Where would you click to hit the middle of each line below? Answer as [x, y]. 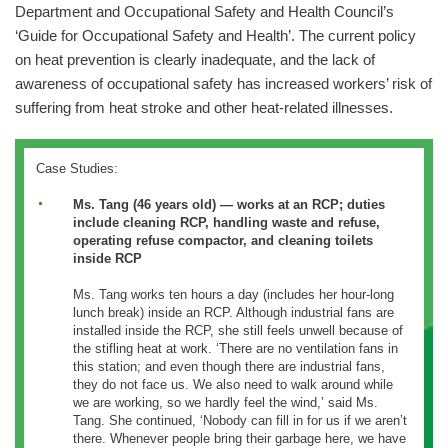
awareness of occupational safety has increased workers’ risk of [223, 84]
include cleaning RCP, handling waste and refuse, [226, 222]
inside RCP [107, 258]
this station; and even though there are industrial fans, [228, 366]
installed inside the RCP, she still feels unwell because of [237, 330]
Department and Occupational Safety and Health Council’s [204, 12]
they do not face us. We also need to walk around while [232, 384]
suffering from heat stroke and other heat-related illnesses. [204, 108]
